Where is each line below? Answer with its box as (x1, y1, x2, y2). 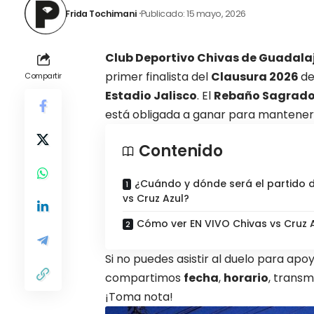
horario (224, 270, 268, 287)
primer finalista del (105, 69, 211, 86)
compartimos (105, 270, 184, 287)
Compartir (25, 70, 62, 82)
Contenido (139, 140, 223, 163)
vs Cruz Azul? (123, 191, 189, 206)
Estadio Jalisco (105, 88, 197, 104)
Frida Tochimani (65, 7, 137, 20)
